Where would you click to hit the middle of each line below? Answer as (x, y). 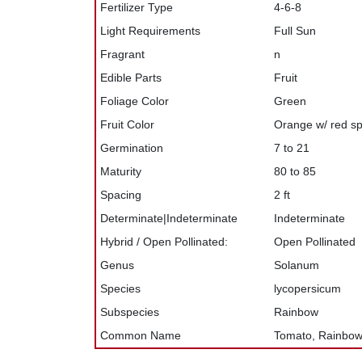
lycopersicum (307, 288)
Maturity (120, 171)
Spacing (120, 194)
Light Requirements (150, 30)
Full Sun (295, 30)
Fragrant (122, 54)
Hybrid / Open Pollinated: (164, 241)
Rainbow (296, 311)
